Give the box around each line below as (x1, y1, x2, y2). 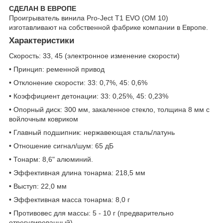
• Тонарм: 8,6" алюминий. (9, 155, 95, 163)
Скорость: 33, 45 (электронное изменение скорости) (9, 51, 180, 60)
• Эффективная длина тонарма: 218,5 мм (9, 168, 145, 177)
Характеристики (9, 36, 74, 46)
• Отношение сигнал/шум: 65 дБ (9, 141, 113, 150)
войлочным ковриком (9, 114, 78, 123)
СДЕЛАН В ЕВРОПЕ (9, 4, 76, 13)
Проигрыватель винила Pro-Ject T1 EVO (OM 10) (9, 14, 168, 22)
